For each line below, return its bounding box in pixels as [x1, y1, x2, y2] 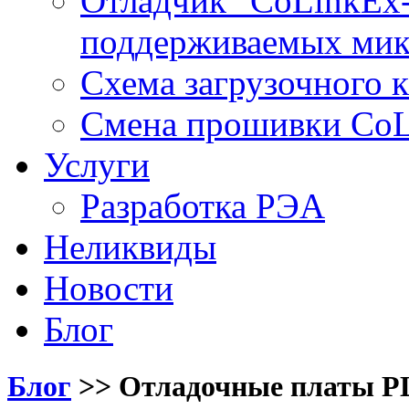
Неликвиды [44, 227, 216, 267]
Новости [44, 268, 173, 308]
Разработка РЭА [80, 186, 325, 225]
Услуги [44, 145, 150, 184]
